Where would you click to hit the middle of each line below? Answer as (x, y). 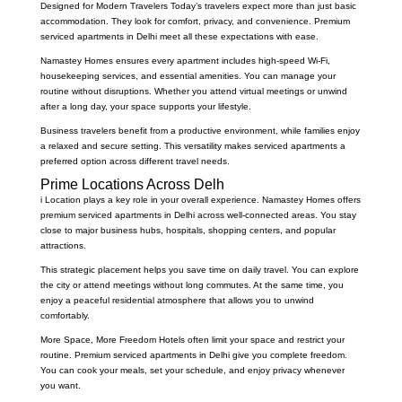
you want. (60, 385)
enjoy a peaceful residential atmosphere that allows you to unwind (177, 300)
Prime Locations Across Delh (132, 184)
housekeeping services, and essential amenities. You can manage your (188, 75)
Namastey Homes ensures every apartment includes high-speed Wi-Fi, (185, 60)
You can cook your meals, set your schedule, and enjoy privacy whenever (192, 370)
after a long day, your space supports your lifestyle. (145, 106)
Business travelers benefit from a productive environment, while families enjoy (200, 130)
